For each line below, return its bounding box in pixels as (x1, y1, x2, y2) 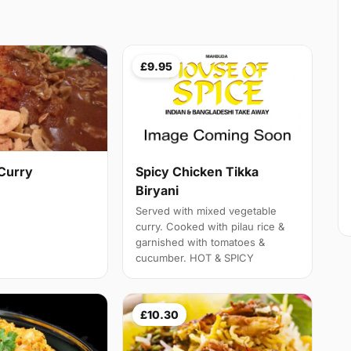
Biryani (136, 183, 179, 199)
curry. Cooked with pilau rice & (136, 220, 285, 233)
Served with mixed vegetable (136, 204, 277, 218)
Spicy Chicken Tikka (136, 164, 259, 180)
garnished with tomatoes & (136, 236, 266, 249)
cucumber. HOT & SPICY (136, 251, 255, 265)
